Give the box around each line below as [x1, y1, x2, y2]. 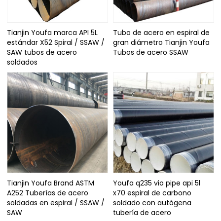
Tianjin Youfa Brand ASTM [7, 178, 95, 188]
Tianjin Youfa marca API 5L [7, 28, 98, 38]
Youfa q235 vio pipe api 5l [113, 178, 200, 188]
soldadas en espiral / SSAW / [7, 197, 105, 208]
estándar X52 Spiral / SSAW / [7, 37, 105, 48]
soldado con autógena [113, 197, 191, 208]
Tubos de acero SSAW [113, 47, 188, 58]
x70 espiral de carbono [113, 187, 191, 198]
